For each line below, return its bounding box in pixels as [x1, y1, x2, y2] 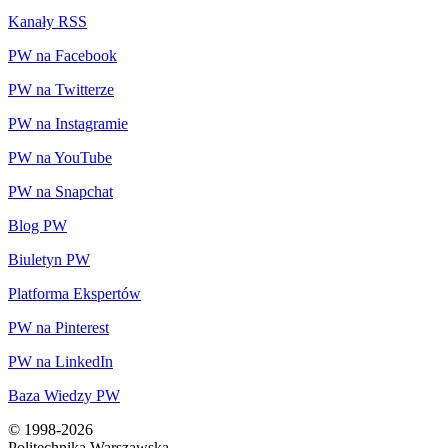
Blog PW [8, 216, 67, 234]
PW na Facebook [8, 46, 117, 64]
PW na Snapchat [8, 182, 113, 200]
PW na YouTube [8, 148, 112, 166]
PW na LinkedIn [8, 352, 113, 370]
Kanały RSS [8, 12, 87, 30]
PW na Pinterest [8, 318, 109, 336]
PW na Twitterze [8, 80, 114, 98]
